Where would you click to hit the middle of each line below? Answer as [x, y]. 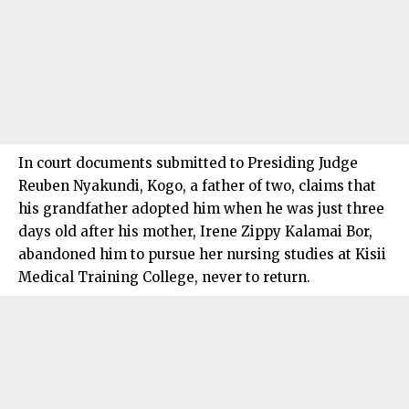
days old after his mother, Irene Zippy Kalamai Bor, [195, 231]
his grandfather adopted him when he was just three [201, 208]
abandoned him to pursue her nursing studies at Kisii [202, 254]
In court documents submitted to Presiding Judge [188, 163]
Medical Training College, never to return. [164, 277]
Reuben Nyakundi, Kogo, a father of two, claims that [197, 185]
